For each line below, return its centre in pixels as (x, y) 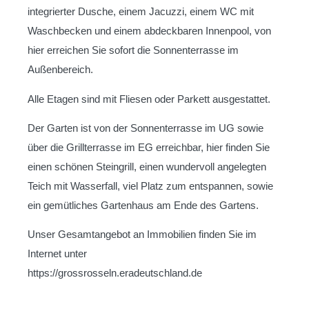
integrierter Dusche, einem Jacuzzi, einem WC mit (141, 12)
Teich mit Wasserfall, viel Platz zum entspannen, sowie (150, 186)
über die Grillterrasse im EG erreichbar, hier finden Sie (149, 147)
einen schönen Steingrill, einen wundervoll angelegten (147, 166)
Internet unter (57, 254)
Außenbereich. (60, 70)
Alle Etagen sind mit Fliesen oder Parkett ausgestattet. (149, 99)
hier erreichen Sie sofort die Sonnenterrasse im (133, 50)
